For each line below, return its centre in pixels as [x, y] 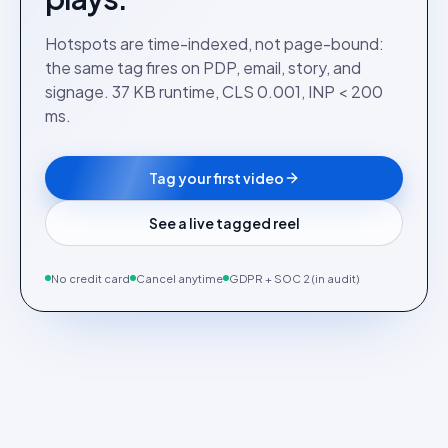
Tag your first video [216, 177]
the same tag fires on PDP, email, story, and [203, 67]
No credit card [90, 278]
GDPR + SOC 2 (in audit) [294, 278]
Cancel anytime [179, 278]
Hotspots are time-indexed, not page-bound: [214, 43]
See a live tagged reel [224, 222]
